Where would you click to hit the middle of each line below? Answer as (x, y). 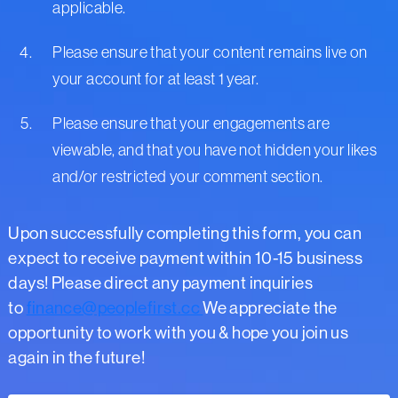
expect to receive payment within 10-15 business (186, 259)
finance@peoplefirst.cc (115, 308)
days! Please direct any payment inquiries (160, 283)
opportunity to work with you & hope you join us (179, 333)
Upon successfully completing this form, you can (185, 234)
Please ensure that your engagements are (191, 124)
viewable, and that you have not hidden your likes (215, 151)
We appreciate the (270, 308)
